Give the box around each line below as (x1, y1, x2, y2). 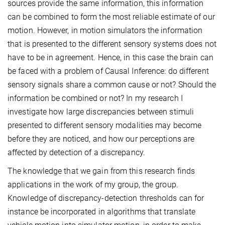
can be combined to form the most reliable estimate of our (8, 12, 215, 22)
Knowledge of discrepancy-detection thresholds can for (8, 193, 204, 203)
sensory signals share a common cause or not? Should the (8, 80, 216, 90)
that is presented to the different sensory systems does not (8, 39, 216, 49)
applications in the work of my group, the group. (8, 180, 178, 190)
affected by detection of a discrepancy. (8, 148, 145, 158)
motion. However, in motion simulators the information (8, 26, 203, 36)
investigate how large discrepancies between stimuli (8, 107, 194, 117)
